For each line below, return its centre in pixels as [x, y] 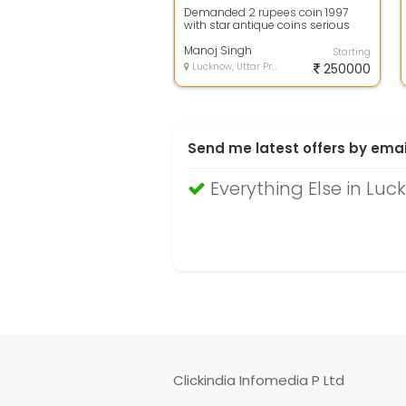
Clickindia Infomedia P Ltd [259, 380]
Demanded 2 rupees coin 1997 [266, 12]
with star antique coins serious [267, 25]
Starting [352, 52]
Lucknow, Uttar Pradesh [231, 67]
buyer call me [221, 38]
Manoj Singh [218, 50]
